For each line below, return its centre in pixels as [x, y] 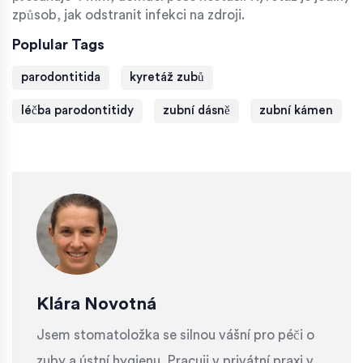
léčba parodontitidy [77, 111]
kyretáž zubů [167, 78]
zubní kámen [296, 111]
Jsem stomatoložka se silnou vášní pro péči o [175, 335]
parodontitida [61, 78]
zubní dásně [196, 111]
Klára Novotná [96, 304]
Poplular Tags [58, 45]
